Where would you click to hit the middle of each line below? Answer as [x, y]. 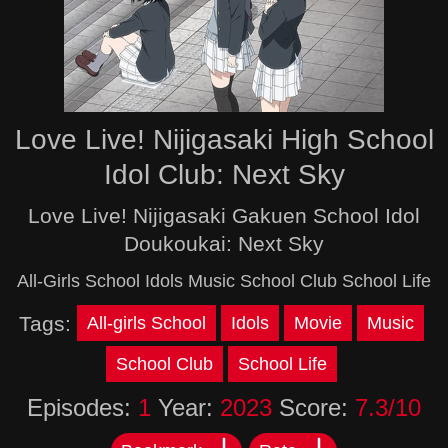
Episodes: [82, 407]
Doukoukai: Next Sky [224, 243]
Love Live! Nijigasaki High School [224, 139]
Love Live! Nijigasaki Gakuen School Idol [224, 215]
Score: [313, 407]
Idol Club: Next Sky [224, 174]
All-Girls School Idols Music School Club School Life [224, 281]
